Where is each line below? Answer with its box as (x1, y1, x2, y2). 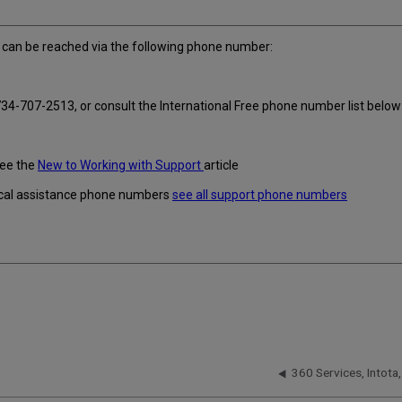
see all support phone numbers (172, 188, 347, 203)
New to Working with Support (38, 158, 204, 173)
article (204, 158, 239, 173)
